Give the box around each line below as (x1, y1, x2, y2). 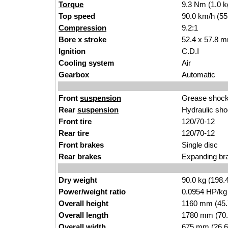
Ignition (59, 47, 85, 55)
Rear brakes (59, 152, 101, 161)
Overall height (59, 199, 108, 208)
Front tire (59, 117, 92, 126)
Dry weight (59, 176, 97, 184)
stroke (84, 35, 106, 44)
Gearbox (59, 70, 89, 79)
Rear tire (59, 129, 89, 137)
